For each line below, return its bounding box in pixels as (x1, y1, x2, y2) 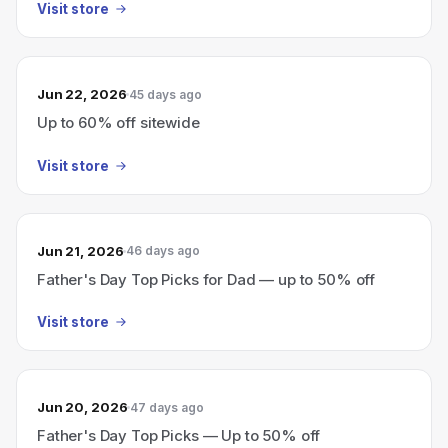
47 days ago (130, 399, 205, 415)
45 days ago (129, 86, 203, 102)
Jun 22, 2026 (37, 86, 127, 102)
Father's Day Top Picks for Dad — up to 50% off (37, 269, 376, 289)
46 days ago (126, 243, 201, 258)
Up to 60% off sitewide (37, 113, 200, 132)
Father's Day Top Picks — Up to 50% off (37, 426, 321, 445)
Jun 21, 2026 (37, 242, 124, 259)
